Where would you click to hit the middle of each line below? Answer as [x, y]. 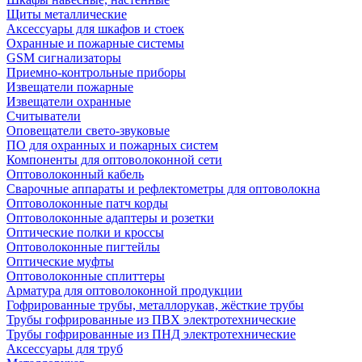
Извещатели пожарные [70, 86]
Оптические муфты [60, 261]
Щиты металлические [67, 14]
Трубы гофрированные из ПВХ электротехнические [151, 319]
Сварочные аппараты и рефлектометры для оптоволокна [163, 188]
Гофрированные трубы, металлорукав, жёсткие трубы [155, 305]
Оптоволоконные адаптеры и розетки [110, 217]
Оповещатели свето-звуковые [88, 130]
